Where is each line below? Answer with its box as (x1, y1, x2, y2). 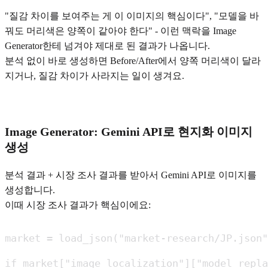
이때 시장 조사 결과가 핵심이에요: (5, 199, 151, 210)
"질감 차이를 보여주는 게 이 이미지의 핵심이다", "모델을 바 (5, 11, 259, 22)
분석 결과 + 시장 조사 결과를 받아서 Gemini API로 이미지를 (5, 169, 257, 180)
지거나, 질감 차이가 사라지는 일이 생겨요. (5, 71, 184, 81)
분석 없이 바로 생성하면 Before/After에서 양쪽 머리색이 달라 (5, 56, 261, 66)
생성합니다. (5, 184, 55, 195)
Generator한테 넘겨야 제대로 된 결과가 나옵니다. (5, 41, 210, 51)
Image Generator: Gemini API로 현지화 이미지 (5, 124, 252, 138)
